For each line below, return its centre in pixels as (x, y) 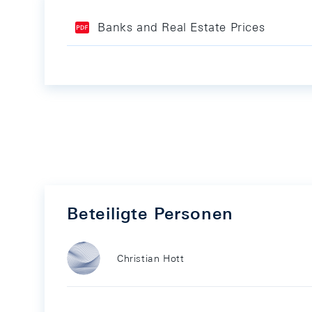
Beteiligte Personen (150, 213)
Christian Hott (151, 258)
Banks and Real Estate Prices (181, 27)
